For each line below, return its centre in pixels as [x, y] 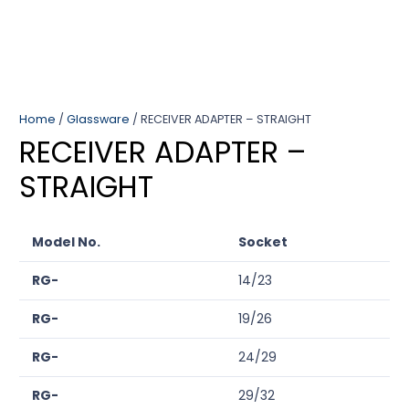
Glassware [98, 119]
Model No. [66, 242]
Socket [263, 242]
